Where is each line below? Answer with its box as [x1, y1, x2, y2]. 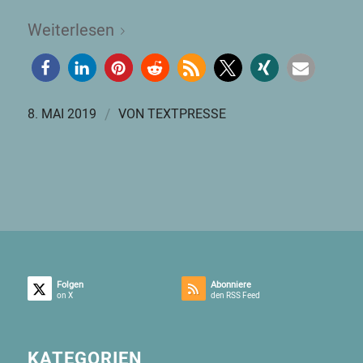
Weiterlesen [27, 19, 114, 41]
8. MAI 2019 [27, 105, 96, 123]
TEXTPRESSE [147, 105, 226, 123]
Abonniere [210, 278, 251, 291]
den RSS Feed [210, 289, 260, 301]
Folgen [56, 278, 83, 291]
